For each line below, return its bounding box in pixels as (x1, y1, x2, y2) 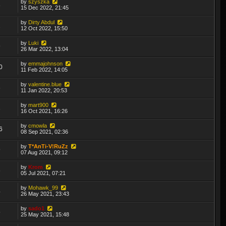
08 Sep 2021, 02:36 (21, 128, 69, 135)
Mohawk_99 (28, 184, 59, 191)
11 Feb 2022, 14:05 (21, 66, 68, 73)
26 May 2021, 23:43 (21, 190, 70, 197)
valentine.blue (28, 81, 62, 87)
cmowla (28, 122, 47, 129)
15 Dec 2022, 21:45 (21, 4, 69, 11)
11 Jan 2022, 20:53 (21, 87, 68, 93)
